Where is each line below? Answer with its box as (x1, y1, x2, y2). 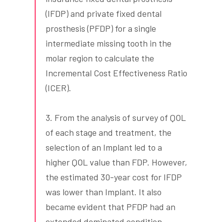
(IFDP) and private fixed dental (46, 8, 162, 19)
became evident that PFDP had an (46, 201, 175, 213)
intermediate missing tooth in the (46, 38, 171, 49)
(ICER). (46, 82, 71, 94)
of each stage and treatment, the (46, 127, 171, 138)
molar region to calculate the (46, 53, 154, 64)
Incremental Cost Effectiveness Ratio (46, 67, 187, 79)
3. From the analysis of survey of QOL (46, 112, 186, 123)
